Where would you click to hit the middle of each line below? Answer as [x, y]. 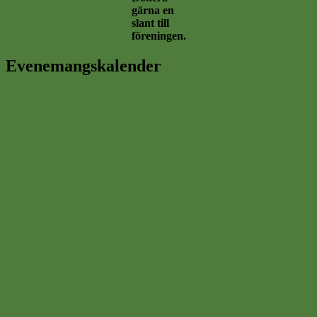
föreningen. [158, 36]
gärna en [152, 11]
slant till [150, 23]
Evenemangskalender [83, 66]
